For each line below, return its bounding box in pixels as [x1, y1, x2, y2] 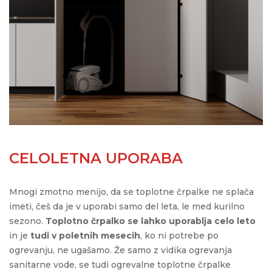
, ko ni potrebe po [140, 229, 219, 241]
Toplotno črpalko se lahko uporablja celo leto [46, 215, 256, 226]
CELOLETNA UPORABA [9, 149, 183, 167]
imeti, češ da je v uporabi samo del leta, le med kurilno [9, 200, 245, 212]
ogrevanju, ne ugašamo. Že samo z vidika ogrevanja [9, 244, 232, 256]
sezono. [9, 215, 46, 226]
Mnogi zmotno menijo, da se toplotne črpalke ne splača [9, 186, 254, 197]
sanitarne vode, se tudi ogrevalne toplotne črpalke [9, 259, 231, 270]
